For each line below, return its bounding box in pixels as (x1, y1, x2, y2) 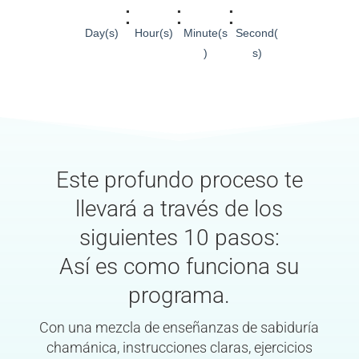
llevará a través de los (75, 195, 284, 222)
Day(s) (85, 26, 119, 39)
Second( (236, 26, 279, 39)
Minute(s (183, 26, 228, 39)
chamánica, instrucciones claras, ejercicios (46, 339, 313, 356)
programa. (128, 281, 231, 309)
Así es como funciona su (59, 252, 300, 280)
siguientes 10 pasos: (79, 224, 280, 251)
